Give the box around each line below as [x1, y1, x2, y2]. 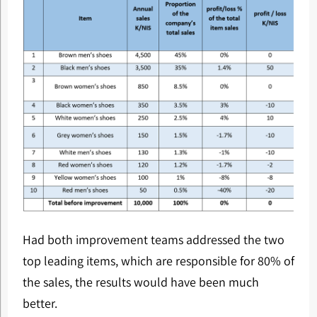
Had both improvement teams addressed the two [22, 231, 284, 248]
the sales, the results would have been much [22, 273, 259, 290]
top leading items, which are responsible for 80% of [22, 252, 294, 269]
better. [22, 294, 57, 311]
